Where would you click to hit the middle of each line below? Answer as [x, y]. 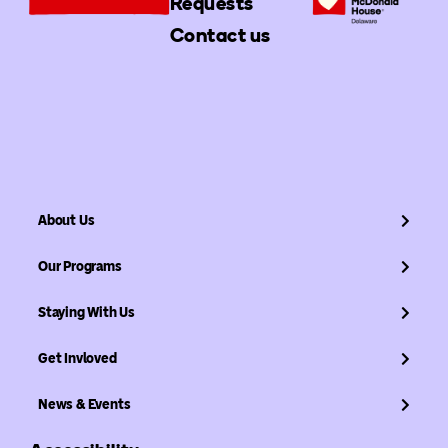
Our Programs [79, 266]
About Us [66, 220]
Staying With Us [86, 312]
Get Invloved [77, 358]
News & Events [84, 404]
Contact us [220, 35]
